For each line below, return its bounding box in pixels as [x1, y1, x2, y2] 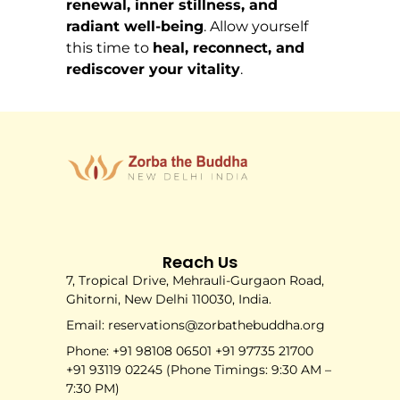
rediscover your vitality [66, 61, 240, 79]
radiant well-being [66, 18, 204, 36]
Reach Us [162, 251, 237, 274]
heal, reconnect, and [153, 39, 304, 57]
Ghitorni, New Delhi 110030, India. [66, 291, 271, 308]
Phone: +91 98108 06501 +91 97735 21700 [66, 343, 313, 360]
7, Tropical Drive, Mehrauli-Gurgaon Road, [66, 272, 324, 289]
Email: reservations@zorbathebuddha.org [66, 317, 325, 334]
